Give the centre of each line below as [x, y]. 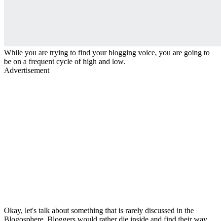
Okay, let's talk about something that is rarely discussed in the [99, 210]
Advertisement [27, 70]
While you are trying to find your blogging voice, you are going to [107, 52]
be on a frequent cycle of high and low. [65, 61]
